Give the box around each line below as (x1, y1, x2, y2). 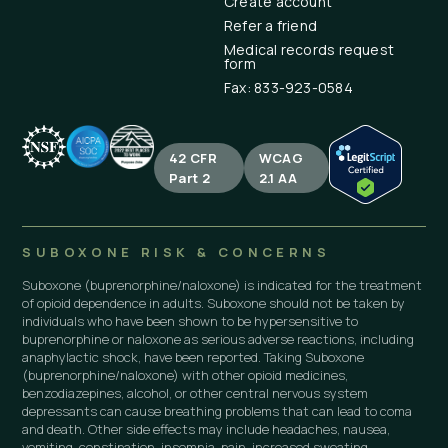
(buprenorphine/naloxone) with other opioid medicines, (22, 365, 349, 384)
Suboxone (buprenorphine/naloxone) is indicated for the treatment (22, 275, 423, 294)
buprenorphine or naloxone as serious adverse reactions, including (22, 329, 415, 348)
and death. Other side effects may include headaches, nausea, (22, 419, 391, 438)
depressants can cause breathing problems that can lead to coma (22, 401, 413, 420)
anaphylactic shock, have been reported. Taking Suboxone (22, 347, 365, 366)
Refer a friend (224, 15, 318, 35)
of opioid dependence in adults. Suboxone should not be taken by (22, 293, 406, 312)
